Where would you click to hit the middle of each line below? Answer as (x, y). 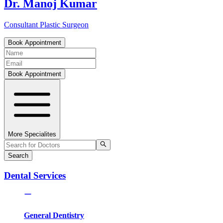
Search (18, 156)
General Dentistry (54, 215)
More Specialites (32, 134)
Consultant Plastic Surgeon (46, 24)
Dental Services (35, 175)
